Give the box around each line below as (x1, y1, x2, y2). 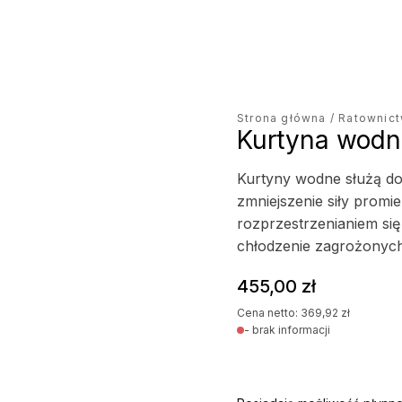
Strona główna (237, 111, 327, 125)
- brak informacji (244, 323, 330, 336)
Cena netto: (237, 306, 301, 319)
